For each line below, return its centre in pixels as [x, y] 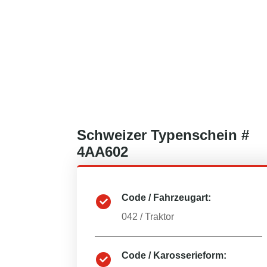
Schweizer [112, 135]
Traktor [159, 217]
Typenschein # [198, 135]
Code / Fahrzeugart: [166, 198]
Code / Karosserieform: [174, 255]
